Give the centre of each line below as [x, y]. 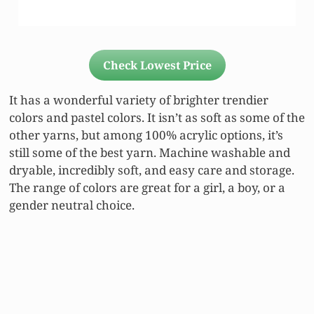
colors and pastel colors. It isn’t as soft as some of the [157, 118]
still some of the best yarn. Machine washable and [150, 153]
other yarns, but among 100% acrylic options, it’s [146, 135]
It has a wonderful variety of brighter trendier [139, 100]
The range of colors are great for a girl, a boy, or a [147, 188]
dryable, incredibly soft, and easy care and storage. [152, 170]
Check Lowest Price [157, 66]
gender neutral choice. [72, 205]
